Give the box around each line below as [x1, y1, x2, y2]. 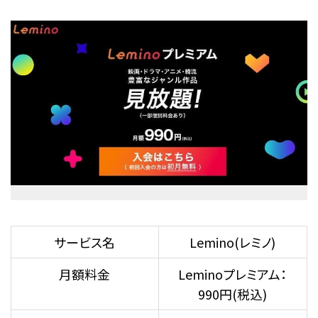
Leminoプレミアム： [178, 265, 287, 284]
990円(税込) [198, 285, 268, 304]
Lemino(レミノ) [190, 233, 276, 252]
